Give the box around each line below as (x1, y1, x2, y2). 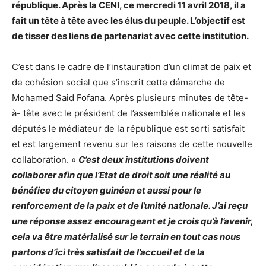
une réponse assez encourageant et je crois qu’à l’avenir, (12, 216, 253, 227)
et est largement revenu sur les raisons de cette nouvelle (12, 138, 252, 150)
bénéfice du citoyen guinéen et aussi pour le (12, 185, 201, 196)
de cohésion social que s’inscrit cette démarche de (12, 77, 225, 88)
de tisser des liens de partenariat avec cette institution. (12, 30, 251, 42)
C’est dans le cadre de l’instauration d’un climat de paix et (12, 61, 251, 72)
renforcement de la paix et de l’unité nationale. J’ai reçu (12, 200, 248, 211)
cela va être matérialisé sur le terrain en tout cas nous (12, 231, 240, 242)
